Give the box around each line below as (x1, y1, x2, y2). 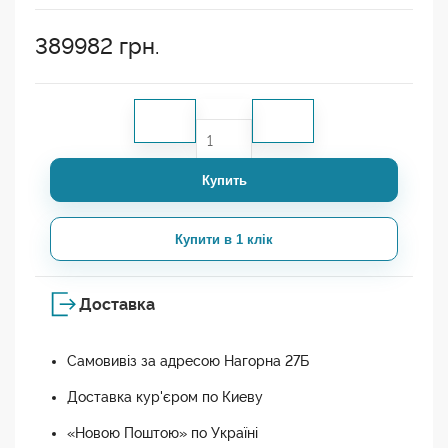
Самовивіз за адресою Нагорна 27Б (67, 353, 309, 370)
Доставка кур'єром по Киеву (67, 389, 263, 406)
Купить (201, 172, 247, 188)
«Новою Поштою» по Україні (67, 425, 258, 442)
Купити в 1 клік (175, 231, 273, 247)
